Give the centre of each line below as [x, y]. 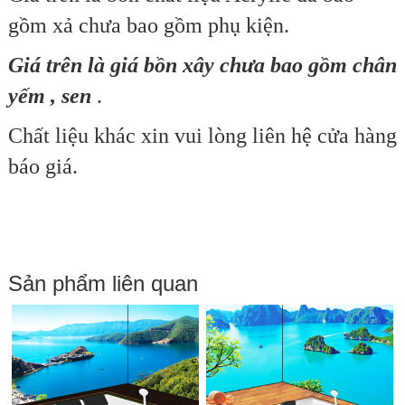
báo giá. [42, 167]
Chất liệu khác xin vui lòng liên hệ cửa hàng [202, 136]
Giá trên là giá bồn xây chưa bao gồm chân [202, 66]
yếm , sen [49, 96]
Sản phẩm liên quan [103, 284]
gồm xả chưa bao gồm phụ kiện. [148, 26]
